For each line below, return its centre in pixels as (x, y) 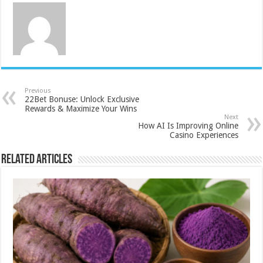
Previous (38, 90)
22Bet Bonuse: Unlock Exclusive (82, 99)
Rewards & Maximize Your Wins (81, 108)
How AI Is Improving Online (188, 125)
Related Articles (37, 160)
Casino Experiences (204, 135)
